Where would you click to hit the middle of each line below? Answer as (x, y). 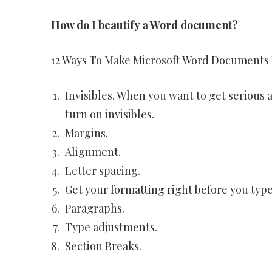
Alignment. (93, 152)
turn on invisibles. (109, 114)
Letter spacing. (102, 171)
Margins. (86, 133)
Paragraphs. (94, 208)
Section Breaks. (103, 246)
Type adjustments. (111, 227)
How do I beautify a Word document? (144, 25)
